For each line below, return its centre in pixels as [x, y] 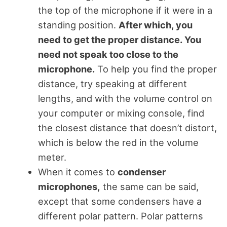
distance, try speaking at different [112, 84]
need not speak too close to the [108, 54]
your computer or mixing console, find [121, 113]
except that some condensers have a [120, 201]
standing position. [78, 25]
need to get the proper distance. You [119, 40]
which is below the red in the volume [118, 143]
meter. [53, 157]
